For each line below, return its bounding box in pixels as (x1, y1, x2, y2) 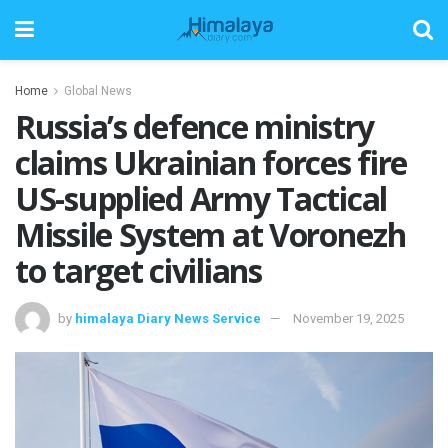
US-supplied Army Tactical (15, 177, 387, 220)
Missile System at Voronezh (15, 213, 406, 256)
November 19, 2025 (293, 310, 404, 326)
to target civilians (15, 249, 262, 292)
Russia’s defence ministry (15, 105, 374, 148)
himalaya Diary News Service (75, 310, 261, 326)
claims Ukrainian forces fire (15, 141, 408, 184)
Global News (64, 84, 132, 98)
